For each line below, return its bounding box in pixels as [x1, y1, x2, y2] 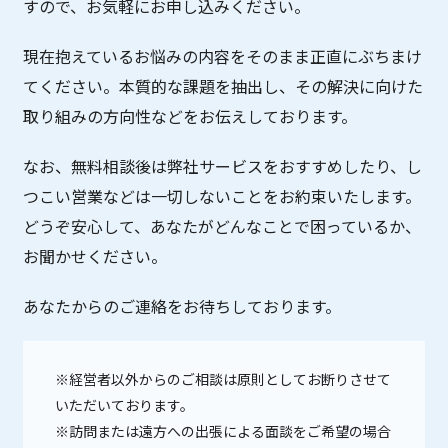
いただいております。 [55, 395, 195, 416]
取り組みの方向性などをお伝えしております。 [23, 104, 358, 129]
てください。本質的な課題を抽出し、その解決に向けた [23, 74, 424, 99]
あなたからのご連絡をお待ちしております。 [23, 294, 342, 319]
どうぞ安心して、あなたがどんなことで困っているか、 [23, 214, 422, 239]
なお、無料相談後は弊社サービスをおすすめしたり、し [23, 154, 423, 179]
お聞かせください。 [23, 244, 168, 269]
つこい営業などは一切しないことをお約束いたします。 [23, 184, 422, 209]
